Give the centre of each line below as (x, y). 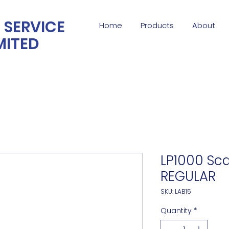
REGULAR (188, 176)
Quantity (176, 211)
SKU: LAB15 (176, 191)
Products (157, 25)
